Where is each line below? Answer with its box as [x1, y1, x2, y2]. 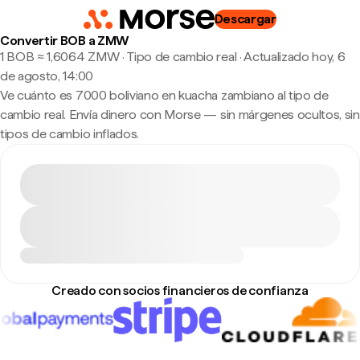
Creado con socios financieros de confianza [51, 283, 309, 298]
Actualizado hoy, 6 [243, 49, 346, 64]
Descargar [214, 11, 276, 27]
